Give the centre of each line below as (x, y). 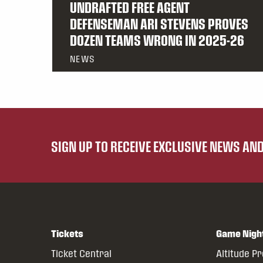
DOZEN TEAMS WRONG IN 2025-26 (157, 40)
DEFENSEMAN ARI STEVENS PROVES (159, 24)
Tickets (67, 234)
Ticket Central (81, 254)
